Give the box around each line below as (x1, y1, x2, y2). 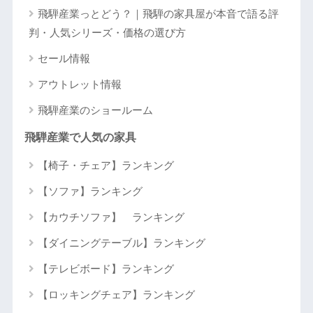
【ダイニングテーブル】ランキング (37, 237, 205, 249)
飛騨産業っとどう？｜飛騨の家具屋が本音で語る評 (37, 8, 279, 20)
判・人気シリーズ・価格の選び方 (28, 27, 186, 39)
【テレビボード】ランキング (37, 263, 174, 275)
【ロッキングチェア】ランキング (37, 289, 195, 301)
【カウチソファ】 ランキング (37, 211, 184, 224)
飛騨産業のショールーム (37, 104, 153, 117)
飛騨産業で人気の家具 (24, 131, 136, 144)
